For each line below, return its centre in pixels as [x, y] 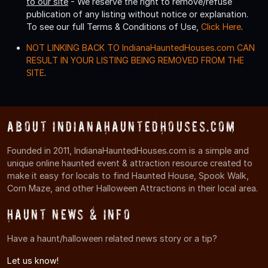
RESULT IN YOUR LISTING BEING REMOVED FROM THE [135, 60]
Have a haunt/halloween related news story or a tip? [112, 238]
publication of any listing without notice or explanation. [137, 14]
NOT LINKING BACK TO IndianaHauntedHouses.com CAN [141, 47]
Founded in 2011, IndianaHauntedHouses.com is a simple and [128, 150]
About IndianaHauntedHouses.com [122, 126]
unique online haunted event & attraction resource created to [130, 163]
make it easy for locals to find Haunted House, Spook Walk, [128, 175]
